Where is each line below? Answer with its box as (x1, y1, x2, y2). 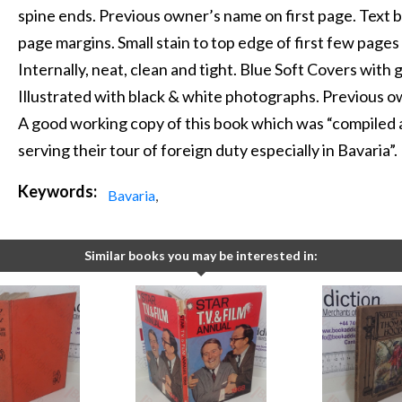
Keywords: (18, 181, 98, 202)
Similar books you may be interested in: (84, 248, 318, 264)
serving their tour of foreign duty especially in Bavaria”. (18, 140, 398, 161)
